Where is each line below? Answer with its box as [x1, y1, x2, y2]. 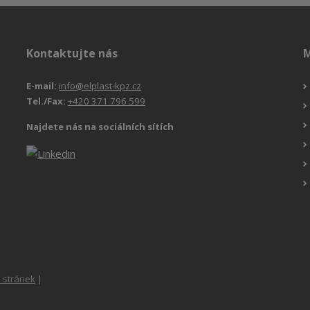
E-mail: [26, 79, 60, 92]
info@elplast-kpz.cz [59, 79, 142, 92]
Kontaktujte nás [26, 46, 118, 62]
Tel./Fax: [26, 94, 69, 107]
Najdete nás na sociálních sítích [26, 120, 174, 133]
